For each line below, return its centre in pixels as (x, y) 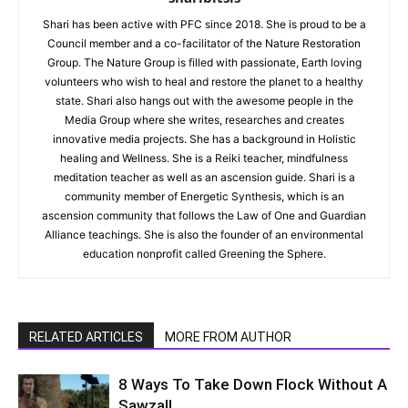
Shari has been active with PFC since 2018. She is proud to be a (204, 25)
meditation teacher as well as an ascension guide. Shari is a (204, 178)
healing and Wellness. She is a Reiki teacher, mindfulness (204, 158)
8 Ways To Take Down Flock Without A (253, 385)
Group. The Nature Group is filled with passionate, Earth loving (204, 63)
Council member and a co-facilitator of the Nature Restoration (204, 44)
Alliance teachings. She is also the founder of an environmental (204, 235)
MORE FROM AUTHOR (228, 337)
